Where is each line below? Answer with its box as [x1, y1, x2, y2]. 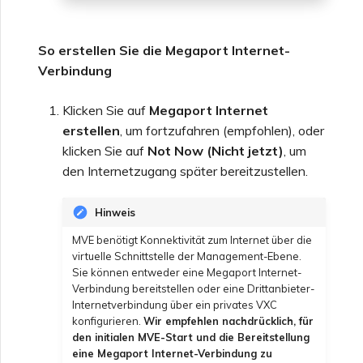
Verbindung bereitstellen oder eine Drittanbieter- [72, 282, 314, 296]
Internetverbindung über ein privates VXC [72, 298, 277, 312]
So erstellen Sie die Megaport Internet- [38, 41, 290, 58]
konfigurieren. [72, 314, 143, 328]
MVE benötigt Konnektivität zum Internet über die [72, 233, 312, 247]
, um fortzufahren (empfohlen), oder [120, 122, 324, 139]
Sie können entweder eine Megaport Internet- [72, 266, 301, 280]
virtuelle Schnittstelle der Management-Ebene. [72, 250, 301, 263]
